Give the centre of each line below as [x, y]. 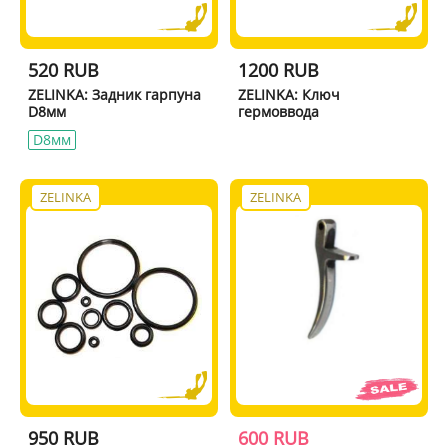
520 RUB [63, 69]
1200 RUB [279, 69]
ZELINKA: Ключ [289, 94]
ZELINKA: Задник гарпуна [114, 94]
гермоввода [279, 111]
